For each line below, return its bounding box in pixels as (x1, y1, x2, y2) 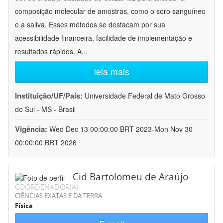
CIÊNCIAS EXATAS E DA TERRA (15, 191, 102, 201)
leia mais (94, 65, 129, 78)
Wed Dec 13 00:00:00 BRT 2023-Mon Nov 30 (49, 124, 193, 134)
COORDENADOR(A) (15, 182, 78, 192)
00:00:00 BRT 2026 (15, 137, 77, 148)
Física (15, 201, 33, 211)
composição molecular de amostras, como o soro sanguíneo (15, 6, 206, 16)
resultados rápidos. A (15, 46, 82, 57)
